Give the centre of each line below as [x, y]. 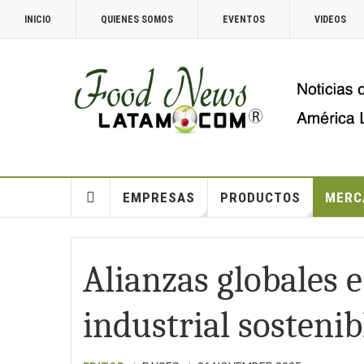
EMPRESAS [158, 197]
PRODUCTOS [260, 197]
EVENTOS [244, 19]
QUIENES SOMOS [137, 19]
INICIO [38, 19]
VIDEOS [330, 19]
